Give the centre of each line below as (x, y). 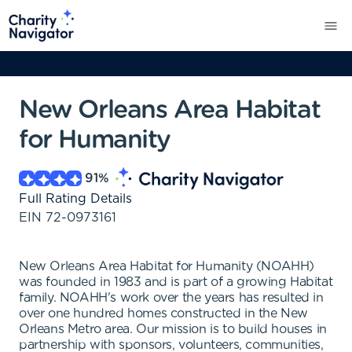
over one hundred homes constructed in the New (164, 313)
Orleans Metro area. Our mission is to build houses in (173, 329)
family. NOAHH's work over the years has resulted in (171, 298)
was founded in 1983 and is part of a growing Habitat (176, 282)
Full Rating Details (75, 199)
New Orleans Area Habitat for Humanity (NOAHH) (167, 266)
